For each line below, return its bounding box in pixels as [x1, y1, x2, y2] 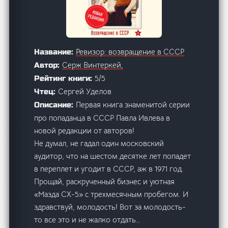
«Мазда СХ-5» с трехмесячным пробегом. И [34, 189, 189, 199]
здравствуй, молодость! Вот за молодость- [34, 202, 186, 212]
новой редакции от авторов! [34, 125, 135, 135]
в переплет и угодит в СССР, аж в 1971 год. [34, 163, 184, 174]
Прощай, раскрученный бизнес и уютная [34, 176, 175, 186]
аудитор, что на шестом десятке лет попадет [34, 151, 191, 161]
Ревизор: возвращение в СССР [76, 46, 185, 56]
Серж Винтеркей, [62, 60, 124, 70]
